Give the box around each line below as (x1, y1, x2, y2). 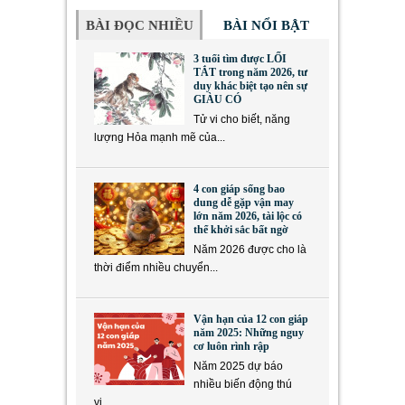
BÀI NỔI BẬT (222, 18, 309, 33)
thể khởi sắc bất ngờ (193, 223, 288, 237)
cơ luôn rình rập (193, 340, 269, 353)
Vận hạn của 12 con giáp (193, 313, 308, 326)
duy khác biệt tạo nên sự (193, 80, 307, 93)
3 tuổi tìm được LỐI (193, 52, 287, 66)
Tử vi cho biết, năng (193, 113, 290, 127)
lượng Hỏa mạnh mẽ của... (94, 131, 225, 145)
